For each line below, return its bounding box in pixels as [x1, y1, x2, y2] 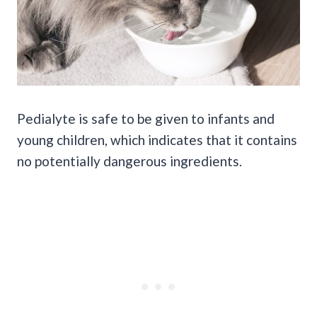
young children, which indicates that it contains [17, 131, 297, 148]
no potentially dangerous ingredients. [17, 152, 242, 169]
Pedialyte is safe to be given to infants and [17, 110, 275, 127]
